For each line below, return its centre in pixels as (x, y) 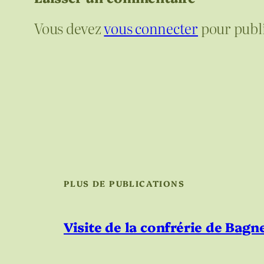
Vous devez (69, 28)
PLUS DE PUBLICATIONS (124, 184)
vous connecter (151, 28)
